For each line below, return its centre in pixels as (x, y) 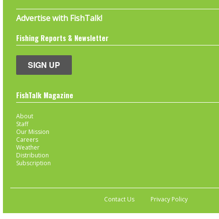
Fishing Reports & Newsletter (62, 38)
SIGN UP (44, 65)
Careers (27, 139)
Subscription (33, 163)
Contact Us (119, 199)
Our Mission (33, 131)
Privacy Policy (169, 199)
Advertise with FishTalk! (59, 18)
